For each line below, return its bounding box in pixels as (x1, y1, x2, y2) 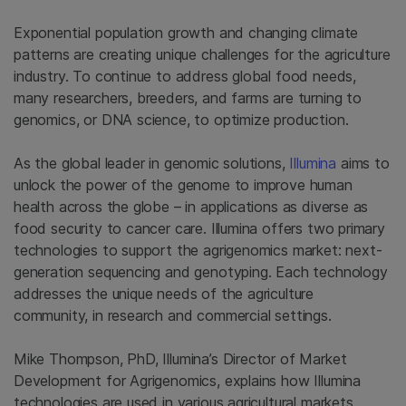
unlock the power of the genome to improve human (14, 176, 353, 195)
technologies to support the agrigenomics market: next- (14, 241, 382, 260)
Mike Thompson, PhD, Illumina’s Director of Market (14, 350, 347, 369)
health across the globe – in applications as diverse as (14, 198, 369, 217)
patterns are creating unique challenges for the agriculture (14, 45, 391, 64)
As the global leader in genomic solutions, (14, 154, 290, 173)
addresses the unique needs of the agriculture (14, 285, 314, 304)
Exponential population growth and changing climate (14, 24, 359, 43)
